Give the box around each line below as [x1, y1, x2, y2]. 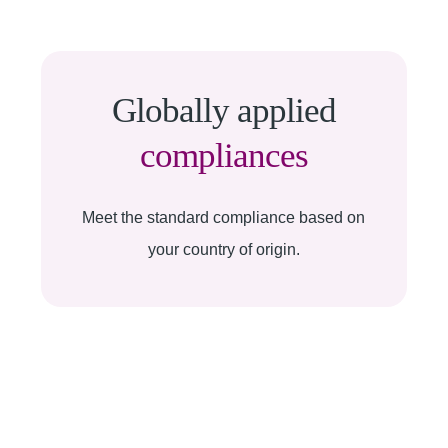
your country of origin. [147, 241, 300, 258]
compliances [139, 136, 308, 175]
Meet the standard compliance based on [82, 209, 366, 226]
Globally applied [111, 91, 336, 130]
